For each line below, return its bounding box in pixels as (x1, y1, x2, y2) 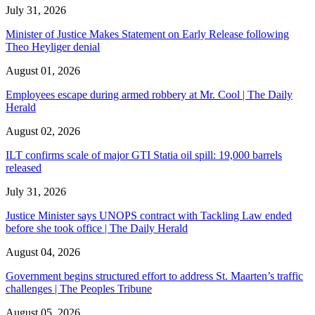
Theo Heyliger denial (6, 40, 100, 53)
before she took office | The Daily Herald (6, 221, 188, 234)
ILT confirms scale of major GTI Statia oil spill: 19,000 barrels (6, 148, 282, 161)
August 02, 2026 (6, 124, 80, 137)
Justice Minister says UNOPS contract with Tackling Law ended (6, 209, 292, 221)
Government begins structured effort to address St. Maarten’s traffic (6, 269, 303, 282)
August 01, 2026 (6, 64, 80, 77)
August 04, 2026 (6, 245, 80, 258)
